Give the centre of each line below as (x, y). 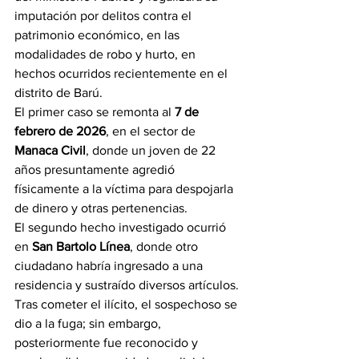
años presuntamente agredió (96, 169)
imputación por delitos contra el (105, 16)
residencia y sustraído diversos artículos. (128, 285)
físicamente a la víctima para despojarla (125, 189)
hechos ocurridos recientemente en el (123, 73)
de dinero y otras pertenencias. (101, 208)
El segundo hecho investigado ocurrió (122, 227)
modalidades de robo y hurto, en (107, 54)
